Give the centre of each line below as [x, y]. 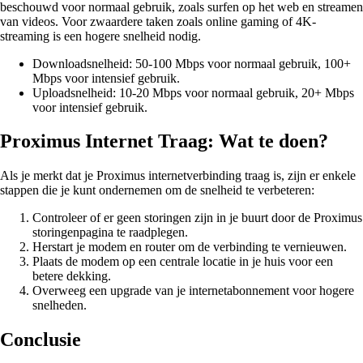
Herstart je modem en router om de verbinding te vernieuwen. [190, 247]
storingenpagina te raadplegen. [110, 233]
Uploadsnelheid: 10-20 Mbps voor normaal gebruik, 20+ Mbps [193, 92]
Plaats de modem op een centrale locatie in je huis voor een [183, 262]
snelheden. [60, 305]
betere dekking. [72, 276]
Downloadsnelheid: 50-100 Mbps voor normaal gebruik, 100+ [192, 63]
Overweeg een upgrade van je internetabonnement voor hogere [193, 291]
